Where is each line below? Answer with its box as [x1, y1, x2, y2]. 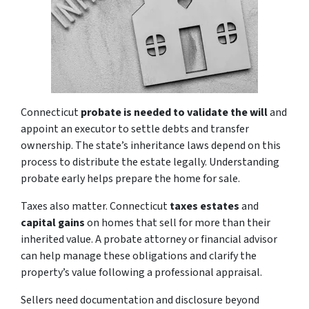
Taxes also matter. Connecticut [21, 198, 170, 214]
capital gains [21, 215, 85, 230]
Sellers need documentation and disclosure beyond [21, 292, 259, 308]
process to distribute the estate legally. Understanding [21, 154, 279, 170]
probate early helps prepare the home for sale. [21, 170, 240, 186]
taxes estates [170, 198, 239, 214]
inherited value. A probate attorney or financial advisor [21, 231, 277, 247]
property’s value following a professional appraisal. [21, 264, 262, 280]
